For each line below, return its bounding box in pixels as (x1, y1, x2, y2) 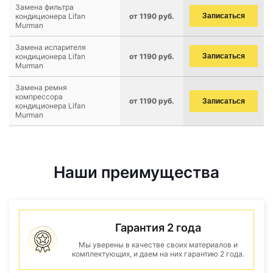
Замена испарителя (15, 43, 86, 52)
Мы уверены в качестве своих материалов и (78, 240, 238, 249)
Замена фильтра (15, 2, 74, 12)
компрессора (15, 92, 63, 101)
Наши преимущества (54, 163, 219, 182)
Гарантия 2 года (115, 221, 201, 234)
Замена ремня (15, 83, 67, 92)
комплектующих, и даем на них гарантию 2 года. (71, 249, 244, 258)
